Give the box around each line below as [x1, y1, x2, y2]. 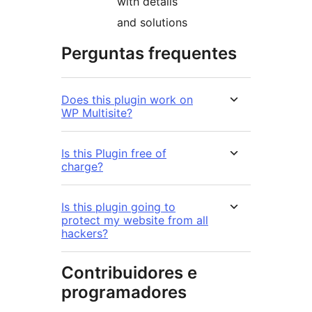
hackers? [61, 226, 108, 241]
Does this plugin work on [61, 93, 193, 107]
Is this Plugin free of [61, 146, 166, 161]
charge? [61, 159, 103, 174]
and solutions [117, 15, 187, 30]
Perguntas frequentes [61, 43, 237, 64]
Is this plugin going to [61, 200, 175, 214]
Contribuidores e [61, 263, 197, 283]
